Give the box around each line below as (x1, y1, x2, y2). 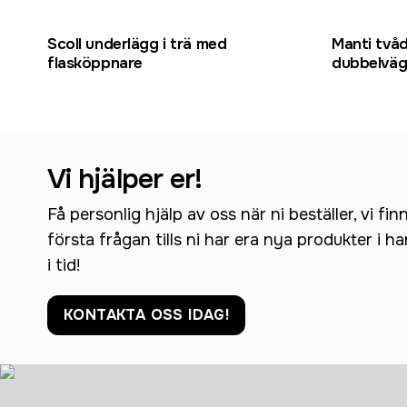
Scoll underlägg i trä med (47, 35, 227, 55)
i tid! (47, 254, 80, 275)
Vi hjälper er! (47, 162, 203, 197)
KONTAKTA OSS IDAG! (64, 304, 230, 324)
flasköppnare (47, 54, 143, 74)
